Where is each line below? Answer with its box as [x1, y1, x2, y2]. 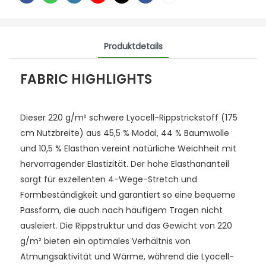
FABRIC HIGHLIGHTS [20, 69, 152, 88]
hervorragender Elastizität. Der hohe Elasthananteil [20, 157, 229, 170]
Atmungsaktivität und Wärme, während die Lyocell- [20, 250, 234, 262]
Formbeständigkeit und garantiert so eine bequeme [20, 188, 236, 201]
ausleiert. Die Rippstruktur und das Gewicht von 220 [20, 219, 232, 232]
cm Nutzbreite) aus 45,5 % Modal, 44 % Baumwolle [20, 126, 229, 139]
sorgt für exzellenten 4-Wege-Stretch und [20, 173, 197, 185]
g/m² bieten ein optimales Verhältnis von [20, 235, 191, 247]
